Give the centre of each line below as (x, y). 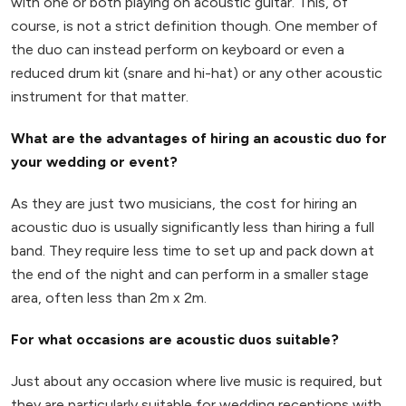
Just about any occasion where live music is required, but (197, 381)
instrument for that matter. (100, 96)
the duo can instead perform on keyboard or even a (178, 49)
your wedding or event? (94, 161)
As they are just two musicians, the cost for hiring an (184, 203)
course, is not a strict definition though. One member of (194, 25)
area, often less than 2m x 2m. (109, 297)
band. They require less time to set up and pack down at (193, 250)
